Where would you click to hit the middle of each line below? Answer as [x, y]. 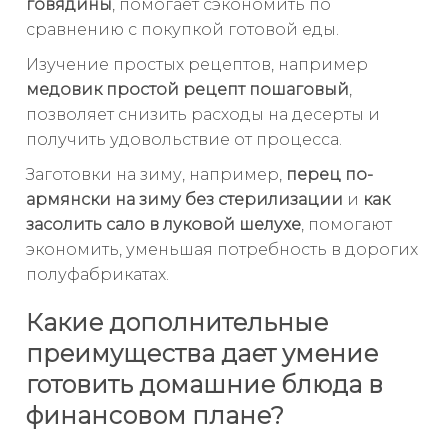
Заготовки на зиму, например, [156, 175]
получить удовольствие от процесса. [184, 140]
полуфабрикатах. [97, 275]
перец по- [329, 175]
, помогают [346, 225]
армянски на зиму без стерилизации [184, 200]
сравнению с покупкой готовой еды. [182, 30]
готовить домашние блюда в [204, 384]
